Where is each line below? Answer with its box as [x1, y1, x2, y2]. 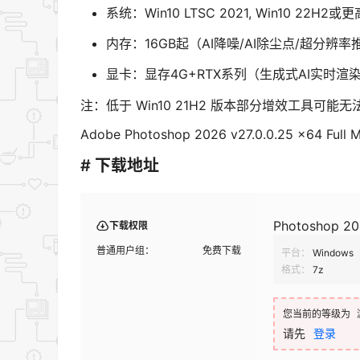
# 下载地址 [80, 156, 159, 176]
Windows [313, 247, 354, 260]
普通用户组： [96, 244, 154, 257]
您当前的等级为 [283, 308, 350, 321]
